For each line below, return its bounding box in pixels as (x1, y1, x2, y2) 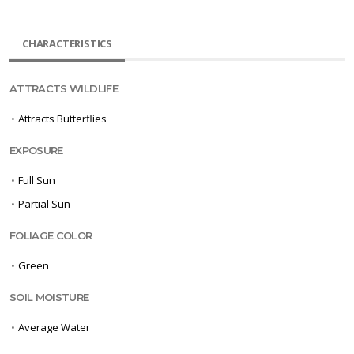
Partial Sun (18, 197, 70, 212)
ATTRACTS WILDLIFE (9, 82, 118, 96)
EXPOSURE (9, 144, 63, 157)
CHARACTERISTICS (22, 36, 112, 51)
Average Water (18, 320, 90, 335)
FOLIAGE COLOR (9, 229, 92, 243)
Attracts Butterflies (18, 111, 107, 126)
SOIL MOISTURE (9, 291, 89, 304)
